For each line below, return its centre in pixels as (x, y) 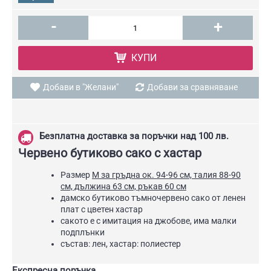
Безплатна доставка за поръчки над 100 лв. (134, 136)
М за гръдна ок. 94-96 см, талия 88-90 (166, 175)
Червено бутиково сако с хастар (110, 153)
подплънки (83, 232)
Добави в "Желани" (81, 87)
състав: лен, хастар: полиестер (121, 244)
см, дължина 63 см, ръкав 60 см (123, 186)
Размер (76, 175)
